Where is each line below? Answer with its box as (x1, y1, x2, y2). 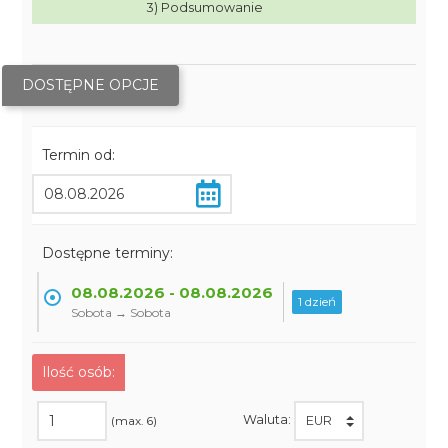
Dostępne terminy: (42, 244, 174, 262)
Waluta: (242, 412, 294, 428)
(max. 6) (111, 413, 158, 428)
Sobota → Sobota (71, 305, 172, 320)
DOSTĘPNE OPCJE (22, 76, 160, 94)
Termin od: (42, 146, 116, 164)
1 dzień (298, 294, 337, 309)
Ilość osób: (42, 363, 116, 381)
